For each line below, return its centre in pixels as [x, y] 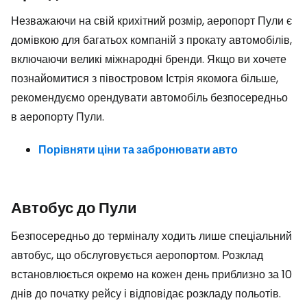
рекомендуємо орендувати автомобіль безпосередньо [149, 98]
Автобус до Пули [74, 208]
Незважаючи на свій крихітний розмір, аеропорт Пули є [151, 21]
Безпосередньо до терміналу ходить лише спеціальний [151, 236]
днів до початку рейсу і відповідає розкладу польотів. [146, 294]
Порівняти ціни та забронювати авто [138, 150]
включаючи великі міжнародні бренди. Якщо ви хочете [149, 59]
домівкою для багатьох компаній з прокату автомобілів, [151, 40]
